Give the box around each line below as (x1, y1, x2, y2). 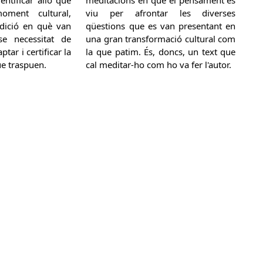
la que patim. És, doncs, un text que (86, 45, 236, 58)
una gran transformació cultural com (86, 32, 236, 45)
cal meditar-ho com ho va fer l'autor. (86, 58, 232, 70)
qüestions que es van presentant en (86, 19, 236, 32)
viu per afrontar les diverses (86, 6, 236, 19)
